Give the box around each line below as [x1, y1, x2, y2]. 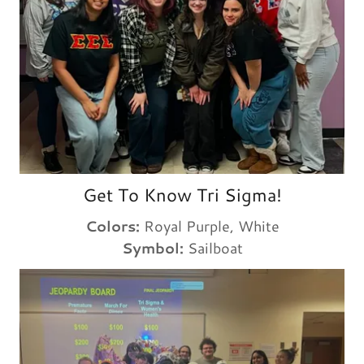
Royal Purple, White [139, 214, 279, 236]
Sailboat [187, 236, 243, 258]
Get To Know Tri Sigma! [82, 181, 282, 207]
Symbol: [121, 236, 188, 258]
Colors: [84, 214, 140, 236]
